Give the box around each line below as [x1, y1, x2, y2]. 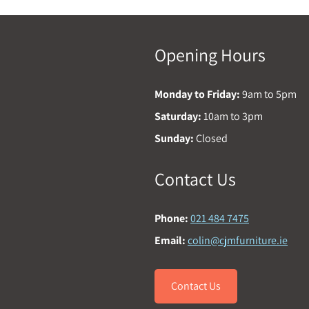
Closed [194, 130, 228, 146]
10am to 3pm [201, 108, 263, 123]
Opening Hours [154, 42, 266, 66]
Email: [154, 232, 186, 248]
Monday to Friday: [154, 86, 240, 101]
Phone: [154, 210, 188, 226]
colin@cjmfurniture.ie [188, 232, 288, 248]
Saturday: [154, 108, 201, 123]
